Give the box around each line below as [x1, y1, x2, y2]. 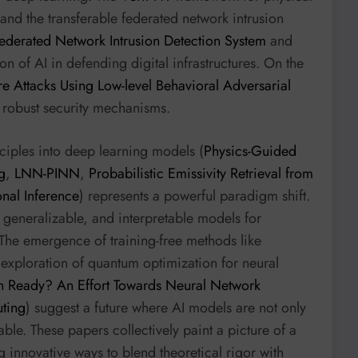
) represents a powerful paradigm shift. [79, 185, 310, 206]
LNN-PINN [14, 162, 80, 184]
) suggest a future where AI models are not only [26, 296, 306, 318]
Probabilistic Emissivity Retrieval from [89, 162, 313, 184]
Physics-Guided [204, 140, 296, 161]
